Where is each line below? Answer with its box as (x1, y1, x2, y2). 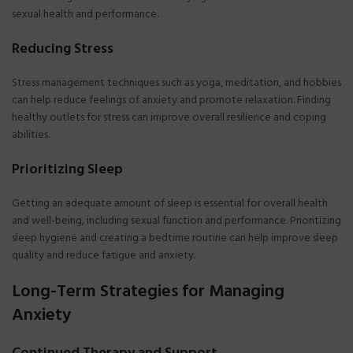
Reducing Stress (12, 37, 113, 61)
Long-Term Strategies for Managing (12, 277, 284, 306)
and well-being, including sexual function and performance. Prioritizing (12, 211, 341, 230)
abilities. (12, 125, 50, 144)
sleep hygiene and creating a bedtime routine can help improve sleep (12, 229, 338, 247)
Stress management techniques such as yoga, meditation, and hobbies (12, 73, 341, 92)
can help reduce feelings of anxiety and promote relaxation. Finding (12, 91, 331, 110)
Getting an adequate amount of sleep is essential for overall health (12, 194, 328, 213)
